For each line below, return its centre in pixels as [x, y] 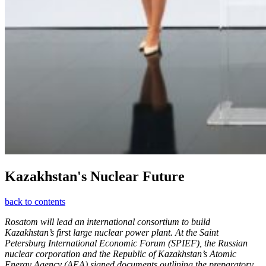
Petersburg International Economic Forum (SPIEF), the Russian [126, 243]
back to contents [35, 202]
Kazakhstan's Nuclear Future [95, 177]
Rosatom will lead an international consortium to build [107, 222]
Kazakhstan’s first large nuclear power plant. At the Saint [112, 233]
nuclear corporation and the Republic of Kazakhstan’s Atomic [121, 254]
